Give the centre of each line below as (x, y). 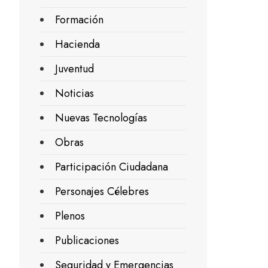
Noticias (74, 93)
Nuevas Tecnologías (101, 118)
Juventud (74, 68)
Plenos (70, 216)
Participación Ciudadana (112, 167)
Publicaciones (87, 240)
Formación (79, 19)
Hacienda (77, 44)
